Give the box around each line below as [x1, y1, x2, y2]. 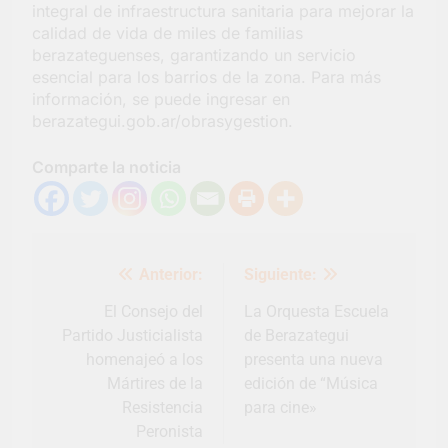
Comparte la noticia [32, 157, 181, 178]
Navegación [51, 264, 106, 276]
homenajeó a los [86, 350, 203, 370]
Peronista [136, 422, 203, 442]
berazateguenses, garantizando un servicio [32, 45, 356, 66]
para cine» [244, 398, 317, 418]
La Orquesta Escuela [244, 302, 389, 322]
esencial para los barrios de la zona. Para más [32, 67, 381, 88]
